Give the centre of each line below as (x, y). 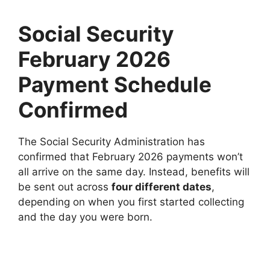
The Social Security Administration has (111, 141)
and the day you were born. (85, 217)
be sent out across (65, 187)
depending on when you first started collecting (131, 202)
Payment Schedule (115, 84)
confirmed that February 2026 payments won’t (130, 156)
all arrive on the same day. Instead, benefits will (134, 171)
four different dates (162, 187)
